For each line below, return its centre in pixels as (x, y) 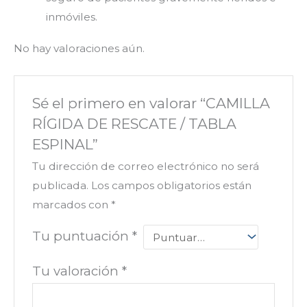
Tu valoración (77, 271)
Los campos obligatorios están (171, 185)
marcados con (71, 204)
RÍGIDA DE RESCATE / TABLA (134, 123)
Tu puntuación (82, 236)
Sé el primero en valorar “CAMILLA (151, 103)
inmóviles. (71, 16)
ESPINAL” (65, 144)
